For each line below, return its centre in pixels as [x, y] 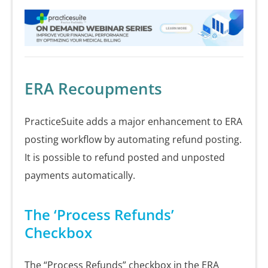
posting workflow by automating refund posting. [133, 140]
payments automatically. [80, 176]
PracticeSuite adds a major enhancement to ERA [133, 122]
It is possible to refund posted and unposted [125, 158]
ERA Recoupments [93, 89]
